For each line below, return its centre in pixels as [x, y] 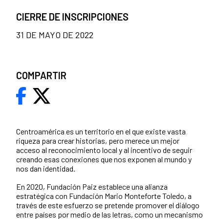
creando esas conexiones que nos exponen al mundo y [104, 159]
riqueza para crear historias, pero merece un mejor [98, 141]
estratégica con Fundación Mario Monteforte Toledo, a [104, 196]
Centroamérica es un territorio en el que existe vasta [101, 131]
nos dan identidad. [46, 169]
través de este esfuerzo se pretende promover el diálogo [108, 205]
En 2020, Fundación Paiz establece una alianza [92, 187]
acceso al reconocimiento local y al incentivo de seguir [104, 150]
